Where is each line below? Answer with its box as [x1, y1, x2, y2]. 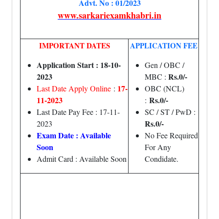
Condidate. [145, 153, 178, 164]
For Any [145, 142, 171, 152]
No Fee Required [145, 130, 198, 140]
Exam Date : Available [37, 130, 111, 141]
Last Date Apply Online [37, 83, 111, 93]
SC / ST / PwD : [145, 107, 196, 117]
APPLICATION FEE [130, 40, 197, 51]
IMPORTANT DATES [39, 40, 110, 51]
